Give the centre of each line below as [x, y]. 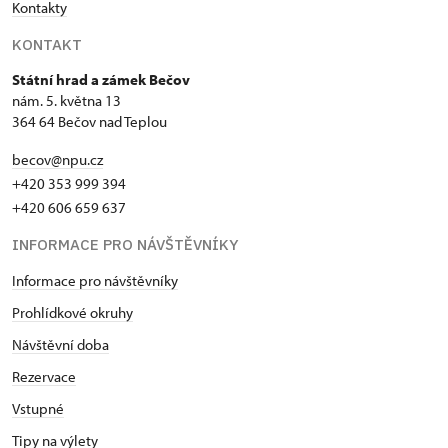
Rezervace [44, 376]
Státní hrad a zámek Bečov [101, 79]
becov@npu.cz [57, 159]
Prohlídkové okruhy [72, 312]
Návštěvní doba [60, 344]
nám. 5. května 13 [66, 100]
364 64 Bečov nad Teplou [89, 121]
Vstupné [38, 408]
